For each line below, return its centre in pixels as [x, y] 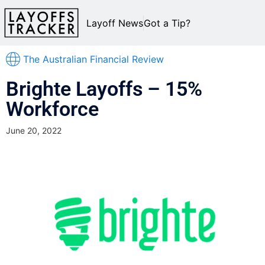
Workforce [52, 109]
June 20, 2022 [34, 131]
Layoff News [115, 23]
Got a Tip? [167, 23]
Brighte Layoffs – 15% [104, 89]
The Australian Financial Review [93, 59]
